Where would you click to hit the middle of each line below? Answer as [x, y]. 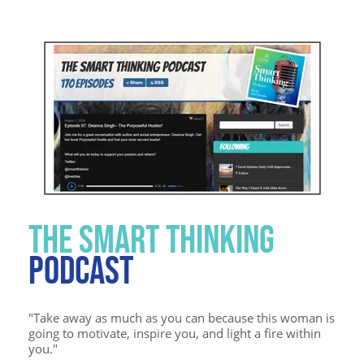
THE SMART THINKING [152, 239]
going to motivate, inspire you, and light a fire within [175, 333]
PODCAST [81, 270]
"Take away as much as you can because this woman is [182, 317]
